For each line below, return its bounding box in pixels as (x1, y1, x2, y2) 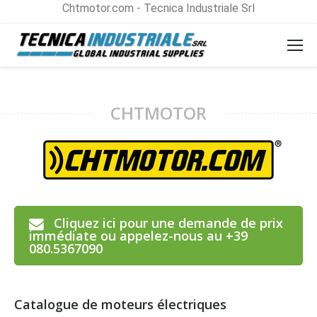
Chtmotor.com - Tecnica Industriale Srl (62, 1, 255, 15)
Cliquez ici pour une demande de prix (54, 214, 283, 231)
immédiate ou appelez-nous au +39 (29, 227, 248, 244)
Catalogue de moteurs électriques (14, 295, 226, 313)
